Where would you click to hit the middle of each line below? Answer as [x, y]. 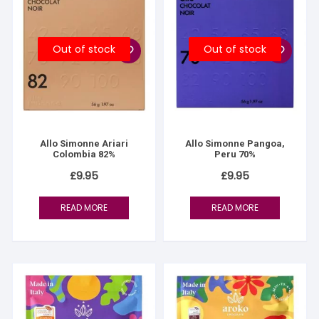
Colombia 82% [84, 154]
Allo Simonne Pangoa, [235, 143]
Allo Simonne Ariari [84, 143]
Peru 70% [235, 154]
